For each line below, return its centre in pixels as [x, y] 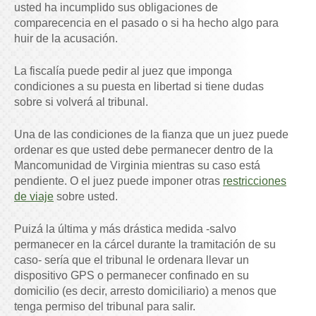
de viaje [34, 197]
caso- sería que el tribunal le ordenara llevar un [132, 260]
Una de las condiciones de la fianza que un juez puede [151, 135]
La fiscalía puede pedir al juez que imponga [123, 71]
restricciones [255, 181]
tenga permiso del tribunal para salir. [105, 307]
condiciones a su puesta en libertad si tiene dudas [139, 87]
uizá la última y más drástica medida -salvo [129, 229]
